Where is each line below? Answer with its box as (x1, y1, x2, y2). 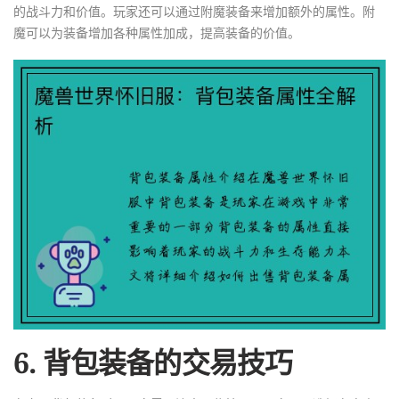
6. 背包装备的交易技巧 (13, 342, 293, 381)
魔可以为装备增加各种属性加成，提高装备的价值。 (13, 25, 300, 42)
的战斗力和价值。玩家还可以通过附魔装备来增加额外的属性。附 (13, 4, 375, 20)
